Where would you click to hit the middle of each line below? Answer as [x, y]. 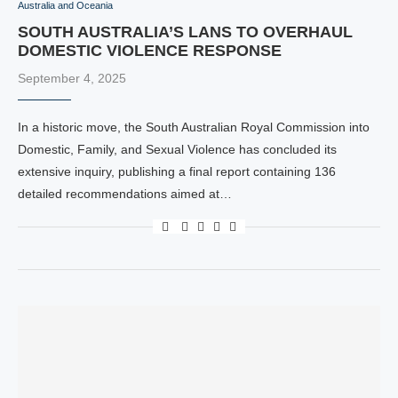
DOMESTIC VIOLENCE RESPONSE [150, 51]
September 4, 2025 [72, 78]
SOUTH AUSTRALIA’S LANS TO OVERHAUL [185, 32]
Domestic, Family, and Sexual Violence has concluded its [177, 149]
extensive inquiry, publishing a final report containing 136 [177, 171]
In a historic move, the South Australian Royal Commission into [194, 127]
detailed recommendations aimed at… [125, 194]
